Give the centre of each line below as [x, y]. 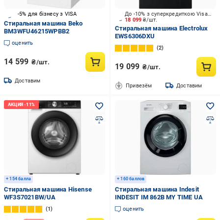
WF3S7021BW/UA [30, 197]
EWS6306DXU [135, 36]
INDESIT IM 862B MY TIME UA [159, 197]
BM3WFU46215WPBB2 [37, 31]
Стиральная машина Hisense [48, 189]
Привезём [139, 85]
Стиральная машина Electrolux [161, 28]
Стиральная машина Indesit [157, 189]
